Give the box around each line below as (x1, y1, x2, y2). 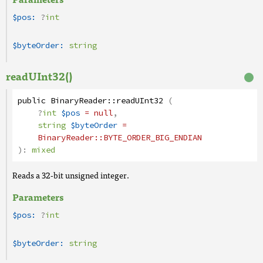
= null (80, 107, 113, 119)
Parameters (12, 189, 63, 204)
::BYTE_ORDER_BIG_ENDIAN (94, 131, 202, 144)
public (18, 95, 46, 107)
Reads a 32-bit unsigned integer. (12, 168, 129, 181)
